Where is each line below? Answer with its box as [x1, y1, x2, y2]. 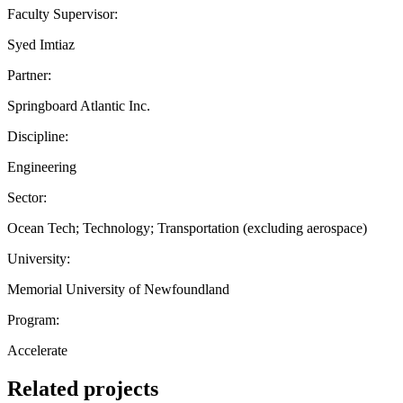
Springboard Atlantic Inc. [7, 97, 150, 113]
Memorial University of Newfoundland [7, 281, 229, 297]
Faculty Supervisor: [7, 5, 118, 22]
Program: [7, 311, 59, 327]
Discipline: [7, 128, 68, 144]
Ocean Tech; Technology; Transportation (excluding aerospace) [7, 219, 367, 236]
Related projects [7, 376, 158, 400]
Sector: [7, 189, 47, 205]
